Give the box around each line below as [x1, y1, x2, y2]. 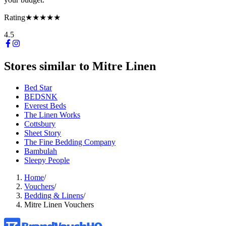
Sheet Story [24, 128, 61, 137]
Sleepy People [24, 155, 70, 164]
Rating [4, 13, 25, 22]
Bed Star [24, 83, 52, 92]
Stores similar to [4, 59, 89, 73]
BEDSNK [24, 92, 58, 101]
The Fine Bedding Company [24, 137, 116, 146]
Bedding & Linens [24, 191, 83, 200]
